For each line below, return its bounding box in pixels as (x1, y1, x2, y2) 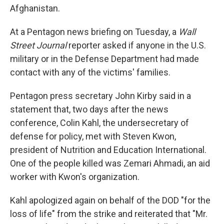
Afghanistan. (10, 3, 60, 13)
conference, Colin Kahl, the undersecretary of (10, 117, 189, 128)
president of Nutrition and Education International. (10, 144, 206, 155)
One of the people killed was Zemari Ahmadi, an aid (10, 158, 210, 168)
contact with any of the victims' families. (10, 67, 170, 77)
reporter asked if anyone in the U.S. (68, 40, 206, 50)
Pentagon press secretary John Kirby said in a (10, 90, 191, 101)
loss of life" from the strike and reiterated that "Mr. (10, 208, 207, 219)
